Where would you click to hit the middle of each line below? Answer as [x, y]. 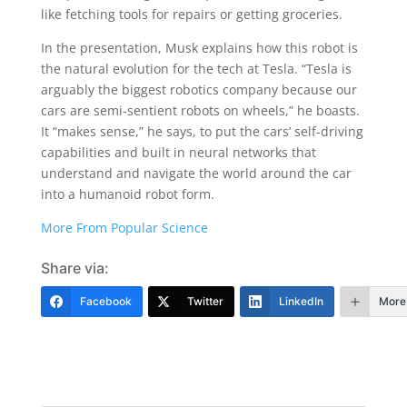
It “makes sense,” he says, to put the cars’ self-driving [202, 131]
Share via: [74, 268]
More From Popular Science [124, 228]
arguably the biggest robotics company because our [199, 89]
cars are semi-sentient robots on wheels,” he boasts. [200, 110]
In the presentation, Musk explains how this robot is [199, 48]
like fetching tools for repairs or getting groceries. [193, 14]
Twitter [205, 301]
